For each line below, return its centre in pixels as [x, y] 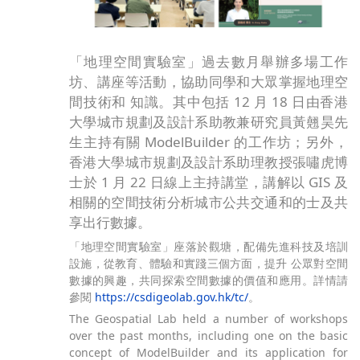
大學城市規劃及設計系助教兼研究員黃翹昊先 [209, 122]
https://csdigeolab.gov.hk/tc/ [172, 297]
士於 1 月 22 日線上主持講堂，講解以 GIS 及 [209, 182]
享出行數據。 [110, 223]
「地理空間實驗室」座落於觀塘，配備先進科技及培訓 [209, 246]
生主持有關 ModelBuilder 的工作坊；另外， [209, 142]
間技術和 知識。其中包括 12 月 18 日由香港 [209, 102]
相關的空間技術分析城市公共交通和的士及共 [209, 202]
